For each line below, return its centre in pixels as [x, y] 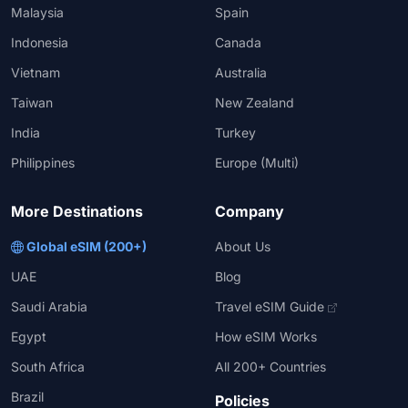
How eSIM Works [266, 337]
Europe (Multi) [257, 163]
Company [250, 212]
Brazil [27, 397]
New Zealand [255, 103]
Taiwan [32, 103]
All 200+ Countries [270, 367]
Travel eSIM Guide [271, 307]
